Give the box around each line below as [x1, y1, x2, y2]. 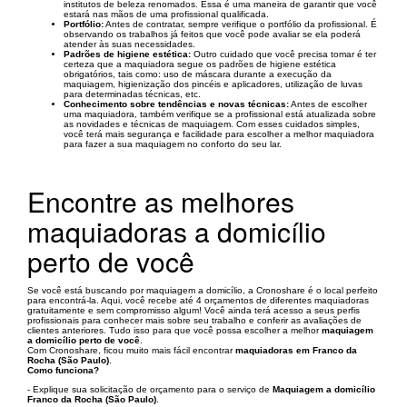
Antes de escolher [289, 98, 367, 109]
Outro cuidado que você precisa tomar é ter [191, 48, 376, 59]
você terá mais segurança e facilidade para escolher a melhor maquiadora [64, 128, 374, 139]
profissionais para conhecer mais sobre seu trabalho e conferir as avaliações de [27, 314, 362, 325]
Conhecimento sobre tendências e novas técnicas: [64, 98, 289, 109]
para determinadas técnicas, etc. [64, 88, 201, 99]
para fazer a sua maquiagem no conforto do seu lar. [64, 138, 282, 149]
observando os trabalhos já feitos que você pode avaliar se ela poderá [64, 28, 361, 39]
